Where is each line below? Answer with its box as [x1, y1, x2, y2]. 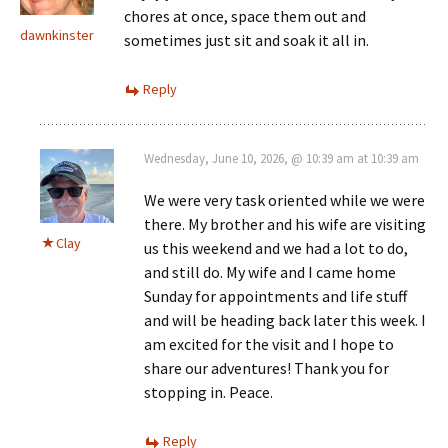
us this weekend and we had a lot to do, [144, 237, 408, 258]
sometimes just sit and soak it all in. [124, 29, 369, 50]
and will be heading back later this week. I [144, 309, 426, 330]
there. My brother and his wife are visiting [144, 213, 426, 234]
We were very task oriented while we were [144, 189, 425, 210]
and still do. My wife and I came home [144, 261, 396, 282]
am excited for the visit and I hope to [144, 333, 394, 354]
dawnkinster [20, 25, 94, 44]
